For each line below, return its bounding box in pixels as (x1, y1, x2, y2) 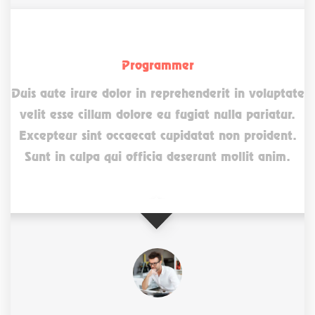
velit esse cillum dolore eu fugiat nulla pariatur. (20, 106, 295, 122)
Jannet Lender (122, 48, 193, 63)
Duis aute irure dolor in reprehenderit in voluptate (11, 85, 304, 101)
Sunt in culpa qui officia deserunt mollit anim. (25, 148, 290, 164)
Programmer (121, 57, 194, 72)
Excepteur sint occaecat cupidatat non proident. (18, 127, 297, 143)
